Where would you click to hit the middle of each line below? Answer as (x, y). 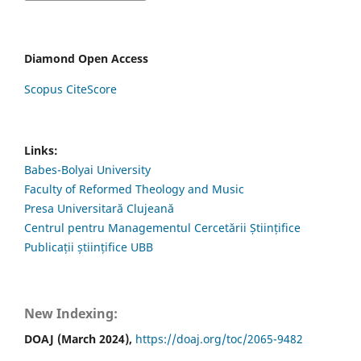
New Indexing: (71, 314)
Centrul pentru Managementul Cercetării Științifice (162, 228)
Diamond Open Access (86, 59)
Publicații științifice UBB (89, 247)
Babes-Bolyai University (87, 170)
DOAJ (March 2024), (80, 339)
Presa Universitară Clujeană (99, 209)
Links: (41, 151)
